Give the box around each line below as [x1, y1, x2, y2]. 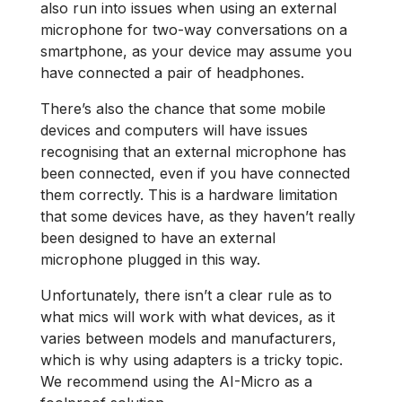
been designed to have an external [40, 229, 275, 248]
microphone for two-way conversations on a [40, 21, 347, 39]
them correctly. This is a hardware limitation [40, 186, 337, 205]
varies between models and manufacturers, [40, 329, 336, 348]
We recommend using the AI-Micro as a [40, 372, 312, 391]
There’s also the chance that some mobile [40, 100, 326, 118]
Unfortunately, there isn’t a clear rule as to [40, 286, 332, 305]
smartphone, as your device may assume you [40, 42, 352, 61]
